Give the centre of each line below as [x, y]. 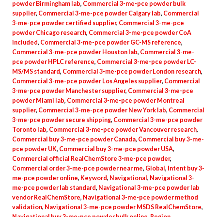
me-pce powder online [45, 178]
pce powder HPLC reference [53, 62]
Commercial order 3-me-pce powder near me [77, 168]
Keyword [94, 178]
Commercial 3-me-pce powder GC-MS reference [111, 42]
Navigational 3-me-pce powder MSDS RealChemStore [123, 207]
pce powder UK [34, 149]
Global [155, 168]
